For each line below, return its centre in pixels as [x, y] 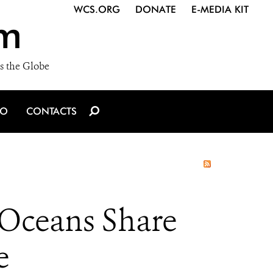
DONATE [156, 9]
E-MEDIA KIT [220, 9]
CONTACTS [51, 111]
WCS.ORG [97, 9]
